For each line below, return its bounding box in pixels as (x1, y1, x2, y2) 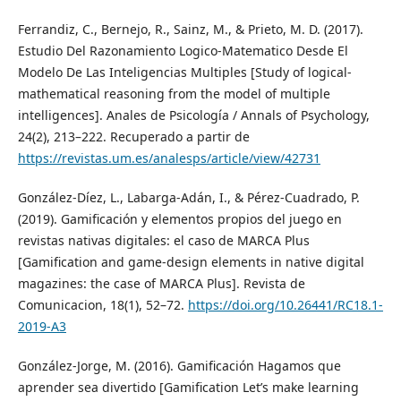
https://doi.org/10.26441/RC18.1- (187, 295, 383, 313)
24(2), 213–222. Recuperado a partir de (17, 127, 250, 145)
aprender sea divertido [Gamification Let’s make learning (17, 378, 359, 396)
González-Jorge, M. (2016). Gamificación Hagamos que (17, 356, 341, 374)
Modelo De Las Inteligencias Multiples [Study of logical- (17, 63, 352, 81)
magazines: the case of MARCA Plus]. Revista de (17, 274, 305, 292)
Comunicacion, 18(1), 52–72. (17, 295, 188, 313)
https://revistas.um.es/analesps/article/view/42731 (17, 149, 320, 166)
